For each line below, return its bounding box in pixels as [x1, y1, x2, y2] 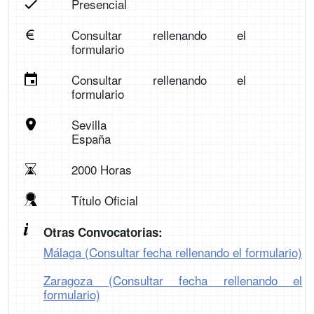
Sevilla [71, 116, 107, 133]
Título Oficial [71, 191, 138, 209]
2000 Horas [71, 161, 132, 178]
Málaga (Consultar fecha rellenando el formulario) [43, 243, 302, 261]
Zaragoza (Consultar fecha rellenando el [43, 271, 302, 289]
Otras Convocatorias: [43, 224, 163, 240]
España [71, 130, 111, 147]
